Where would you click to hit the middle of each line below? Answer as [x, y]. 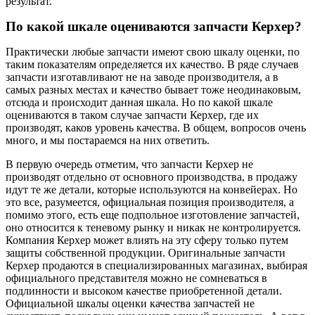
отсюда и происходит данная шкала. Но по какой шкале [139, 102]
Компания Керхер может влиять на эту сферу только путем [147, 240]
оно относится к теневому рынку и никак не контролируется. [153, 227]
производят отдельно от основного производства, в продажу [152, 176]
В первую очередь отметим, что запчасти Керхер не [129, 164]
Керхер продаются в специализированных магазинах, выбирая [156, 265]
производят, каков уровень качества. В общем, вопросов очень [156, 127]
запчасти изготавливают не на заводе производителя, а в [142, 77]
